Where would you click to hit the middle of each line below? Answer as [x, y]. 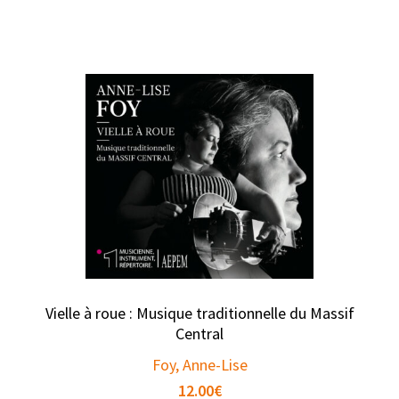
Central [199, 333]
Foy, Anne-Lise [199, 364]
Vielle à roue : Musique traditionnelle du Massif [199, 313]
